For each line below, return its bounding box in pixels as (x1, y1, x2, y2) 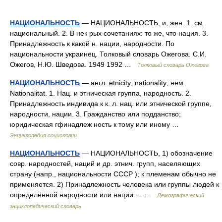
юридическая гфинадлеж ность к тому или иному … (10, 120, 183, 128)
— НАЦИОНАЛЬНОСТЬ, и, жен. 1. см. (80, 19, 205, 27)
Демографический (157, 192, 204, 198)
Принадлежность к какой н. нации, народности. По (10, 40, 174, 48)
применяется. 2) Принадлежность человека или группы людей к (10, 180, 219, 188)
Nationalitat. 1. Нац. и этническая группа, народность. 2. (10, 89, 191, 97)
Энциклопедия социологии (10, 132, 77, 138)
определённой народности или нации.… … (10, 191, 157, 199)
